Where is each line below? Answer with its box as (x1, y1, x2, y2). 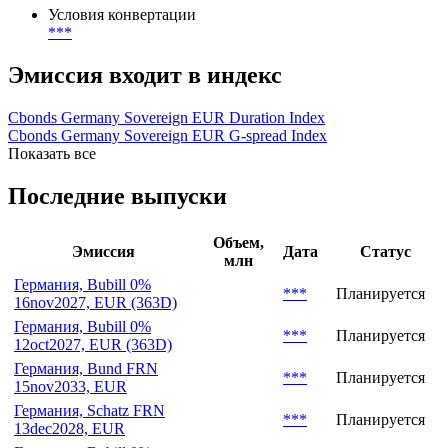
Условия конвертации (48, 74, 196, 92)
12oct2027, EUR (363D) (14, 403, 172, 421)
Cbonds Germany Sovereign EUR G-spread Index (8, 195, 327, 213)
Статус (359, 310, 411, 328)
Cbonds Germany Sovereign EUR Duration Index (8, 177, 325, 195)
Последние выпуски (8, 251, 227, 278)
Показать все (8, 213, 96, 231)
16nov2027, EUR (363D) (14, 361, 177, 379)
